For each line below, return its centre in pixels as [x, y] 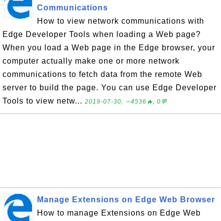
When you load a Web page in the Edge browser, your [109, 48]
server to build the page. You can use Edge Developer [110, 88]
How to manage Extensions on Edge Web [119, 213]
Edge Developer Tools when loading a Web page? [102, 35]
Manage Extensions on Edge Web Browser [126, 200]
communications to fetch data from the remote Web [102, 74]
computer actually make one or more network [91, 61]
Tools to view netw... [44, 101]
